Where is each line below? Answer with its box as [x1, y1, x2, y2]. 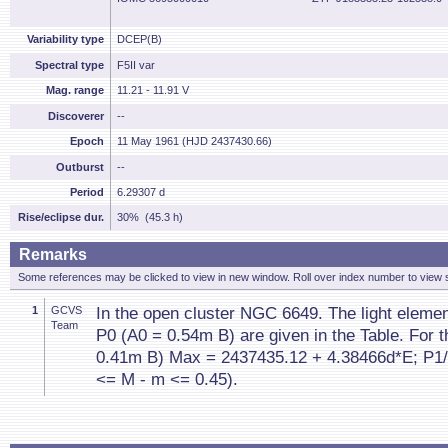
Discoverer [48, 110, 104, 122]
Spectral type [35, 59, 104, 71]
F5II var [117, 59, 155, 71]
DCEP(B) [117, 33, 162, 45]
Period [70, 186, 104, 198]
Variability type [27, 33, 104, 45]
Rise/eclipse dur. [18, 211, 104, 223]
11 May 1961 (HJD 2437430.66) [117, 135, 272, 147]
